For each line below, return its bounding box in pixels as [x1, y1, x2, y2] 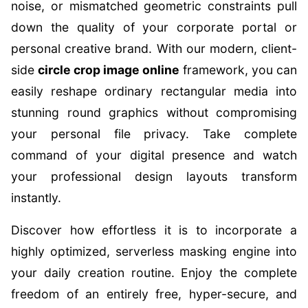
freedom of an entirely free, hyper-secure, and [11, 287, 297, 301]
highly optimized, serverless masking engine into [11, 244, 297, 258]
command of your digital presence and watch [11, 148, 297, 162]
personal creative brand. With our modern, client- [11, 41, 297, 56]
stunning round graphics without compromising [11, 105, 297, 120]
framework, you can [179, 63, 297, 77]
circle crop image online [38, 63, 179, 77]
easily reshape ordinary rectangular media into [11, 84, 297, 98]
